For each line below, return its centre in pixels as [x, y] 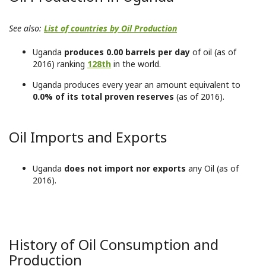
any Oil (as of [213, 168]
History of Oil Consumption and [114, 244]
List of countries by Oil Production [110, 28]
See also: [26, 28]
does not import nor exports [126, 168]
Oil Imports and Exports [88, 137]
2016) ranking [60, 64]
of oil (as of [214, 52]
